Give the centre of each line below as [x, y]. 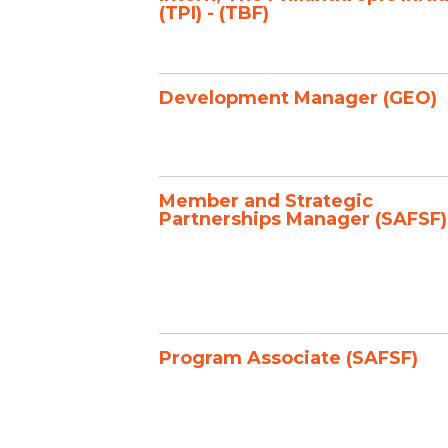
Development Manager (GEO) [298, 98]
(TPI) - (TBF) [214, 13]
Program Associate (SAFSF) [288, 358]
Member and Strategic [266, 201]
